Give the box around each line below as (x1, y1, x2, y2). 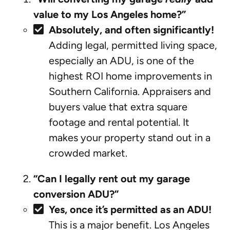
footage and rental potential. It (49, 116, 189, 128)
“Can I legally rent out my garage (33, 172, 190, 185)
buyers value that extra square (49, 100, 187, 113)
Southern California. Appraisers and (49, 85, 211, 98)
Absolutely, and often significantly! (49, 23, 214, 36)
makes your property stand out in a (49, 131, 210, 144)
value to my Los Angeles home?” (33, 8, 186, 21)
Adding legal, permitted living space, (49, 39, 217, 51)
